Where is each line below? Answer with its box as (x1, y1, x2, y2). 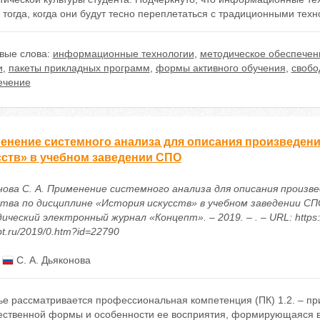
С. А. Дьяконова (13, 254, 91, 266)
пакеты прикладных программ (8, 62, 150, 74)
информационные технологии (52, 48, 194, 59)
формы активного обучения (155, 62, 286, 74)
